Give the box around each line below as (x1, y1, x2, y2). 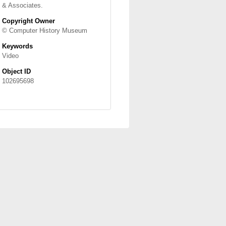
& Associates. (2, 2, 43, 9)
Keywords (2, 42, 33, 50)
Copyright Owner (2, 17, 55, 25)
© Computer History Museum (2, 27, 87, 34)
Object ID (2, 68, 31, 75)
